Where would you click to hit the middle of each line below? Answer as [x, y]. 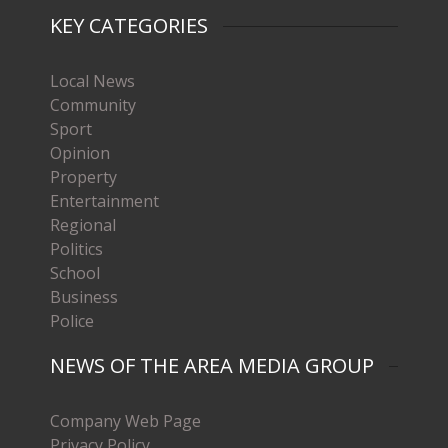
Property [83, 176]
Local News [92, 80]
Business [84, 296]
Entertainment [104, 200]
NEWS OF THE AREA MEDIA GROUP [212, 365]
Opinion [80, 152]
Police [72, 320]
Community [93, 104]
